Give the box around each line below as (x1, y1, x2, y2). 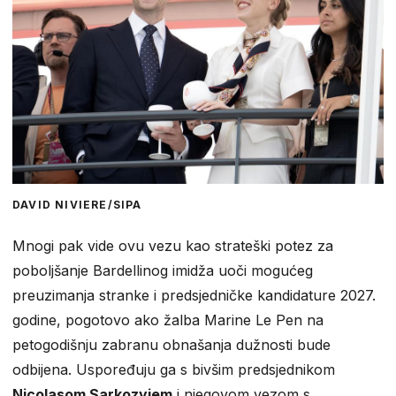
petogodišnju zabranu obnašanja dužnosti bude (12, 336, 331, 354)
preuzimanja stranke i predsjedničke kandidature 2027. (12, 286, 376, 305)
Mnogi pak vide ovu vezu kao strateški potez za (12, 237, 333, 255)
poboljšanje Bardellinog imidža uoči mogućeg (12, 262, 313, 280)
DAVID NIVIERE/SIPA (12, 198, 142, 212)
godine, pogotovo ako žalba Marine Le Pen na (12, 311, 324, 330)
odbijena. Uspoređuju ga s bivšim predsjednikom (12, 361, 335, 379)
